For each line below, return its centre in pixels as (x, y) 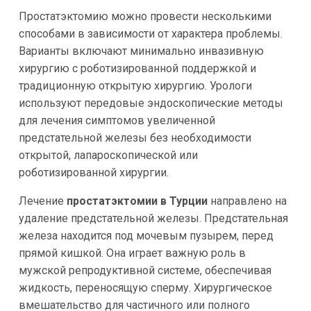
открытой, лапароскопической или (108, 155)
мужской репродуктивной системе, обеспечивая (145, 270)
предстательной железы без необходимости (135, 137)
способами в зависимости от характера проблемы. (150, 33)
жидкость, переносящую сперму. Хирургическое (145, 287)
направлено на (247, 201)
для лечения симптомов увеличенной (117, 120)
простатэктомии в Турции (137, 201)
